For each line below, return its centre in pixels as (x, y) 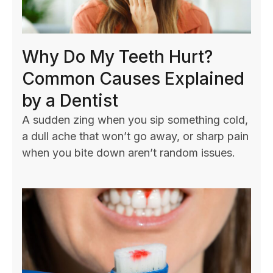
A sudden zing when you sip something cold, (135, 119)
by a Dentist (70, 100)
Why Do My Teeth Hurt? (117, 56)
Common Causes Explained (133, 78)
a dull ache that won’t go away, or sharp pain (135, 136)
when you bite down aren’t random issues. (129, 152)
